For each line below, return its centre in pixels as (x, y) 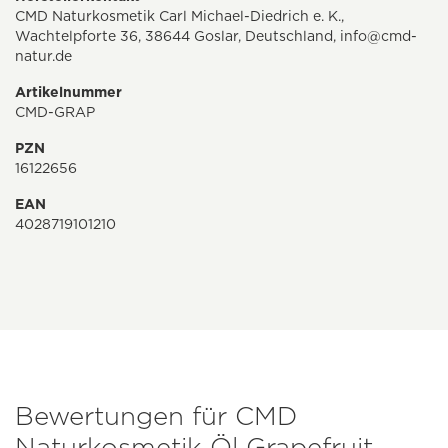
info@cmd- (378, 36)
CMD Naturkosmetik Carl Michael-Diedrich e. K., (179, 16)
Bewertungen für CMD (156, 416)
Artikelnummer (68, 92)
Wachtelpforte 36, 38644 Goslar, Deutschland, (177, 36)
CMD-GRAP (55, 112)
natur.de (43, 56)
